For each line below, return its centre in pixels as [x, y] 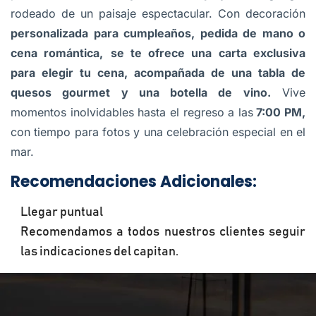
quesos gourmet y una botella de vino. [141, 93]
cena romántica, [57, 53]
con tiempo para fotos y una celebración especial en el [158, 132]
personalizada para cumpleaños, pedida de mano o [158, 34]
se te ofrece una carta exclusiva [208, 53]
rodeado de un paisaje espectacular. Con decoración [158, 14]
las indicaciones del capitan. [99, 252]
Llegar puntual [62, 213]
